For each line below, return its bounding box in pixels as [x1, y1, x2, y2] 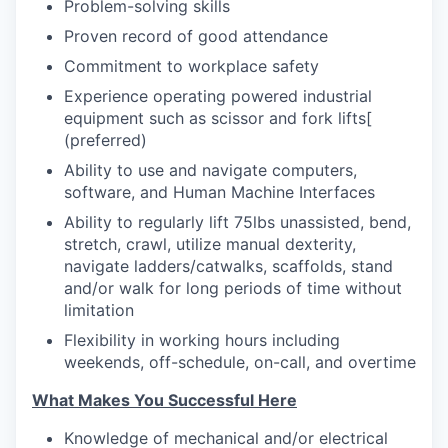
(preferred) [64, 130, 147, 151]
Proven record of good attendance [64, 26, 328, 47]
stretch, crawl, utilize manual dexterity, [64, 234, 356, 255]
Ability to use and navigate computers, [64, 160, 357, 181]
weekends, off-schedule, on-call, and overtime [64, 352, 416, 373]
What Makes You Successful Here [32, 390, 297, 411]
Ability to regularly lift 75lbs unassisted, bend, [64, 212, 411, 233]
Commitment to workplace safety [64, 56, 319, 77]
